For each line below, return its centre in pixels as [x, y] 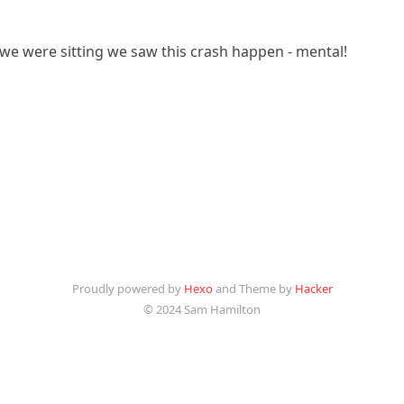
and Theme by [253, 288]
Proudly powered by [128, 288]
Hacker [313, 288]
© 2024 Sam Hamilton [202, 309]
